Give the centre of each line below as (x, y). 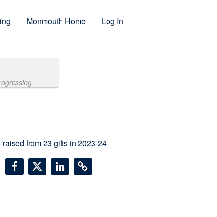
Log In (112, 21)
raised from (22, 143)
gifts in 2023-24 (79, 143)
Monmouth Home (56, 21)
